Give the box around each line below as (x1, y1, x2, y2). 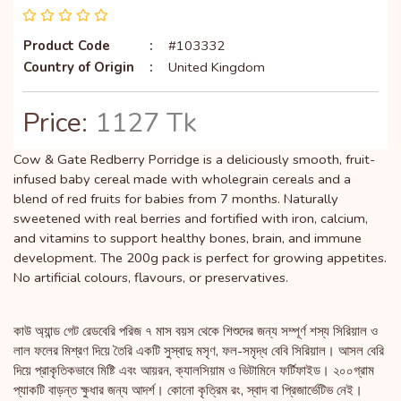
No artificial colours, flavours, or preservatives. (13, 268, 288, 286)
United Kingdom (168, 57, 265, 76)
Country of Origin (23, 57, 134, 76)
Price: (22, 104, 95, 141)
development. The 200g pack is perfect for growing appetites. (13, 248, 387, 267)
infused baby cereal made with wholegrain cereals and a (13, 169, 351, 188)
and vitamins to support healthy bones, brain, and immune (13, 228, 362, 247)
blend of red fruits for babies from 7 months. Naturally (13, 189, 338, 208)
